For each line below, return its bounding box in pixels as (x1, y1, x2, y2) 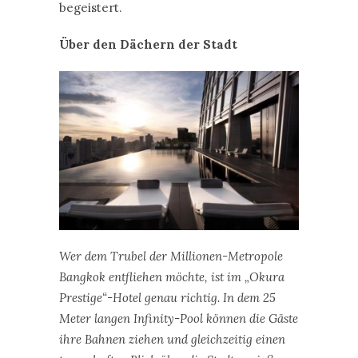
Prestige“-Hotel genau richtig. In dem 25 (59, 290, 276, 306)
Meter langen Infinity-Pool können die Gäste (59, 311, 298, 327)
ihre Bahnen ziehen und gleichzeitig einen (59, 332, 285, 348)
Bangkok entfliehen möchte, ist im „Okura (59, 269, 284, 285)
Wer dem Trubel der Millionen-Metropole (59, 249, 283, 265)
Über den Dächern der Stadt (59, 36, 237, 52)
